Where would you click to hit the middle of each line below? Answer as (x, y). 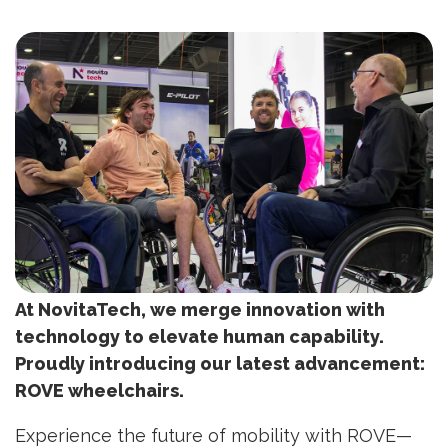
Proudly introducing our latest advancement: (220, 364)
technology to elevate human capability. (199, 337)
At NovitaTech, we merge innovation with (200, 310)
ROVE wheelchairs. (99, 391)
